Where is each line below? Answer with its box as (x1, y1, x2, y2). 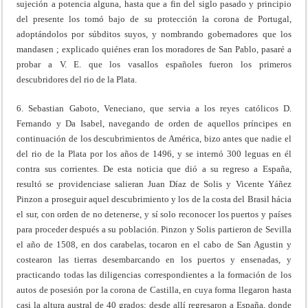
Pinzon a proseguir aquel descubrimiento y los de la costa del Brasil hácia (16, 193, 291, 204)
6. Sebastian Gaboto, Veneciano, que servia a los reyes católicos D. (16, 102, 291, 113)
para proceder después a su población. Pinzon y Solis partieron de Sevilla (16, 223, 291, 234)
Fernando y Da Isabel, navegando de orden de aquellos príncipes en (16, 118, 291, 129)
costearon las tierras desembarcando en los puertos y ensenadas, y (16, 254, 291, 265)
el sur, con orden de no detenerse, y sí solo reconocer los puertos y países (16, 208, 291, 219)
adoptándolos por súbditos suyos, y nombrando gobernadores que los (16, 28, 291, 39)
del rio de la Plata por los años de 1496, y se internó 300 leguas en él (16, 148, 291, 159)
